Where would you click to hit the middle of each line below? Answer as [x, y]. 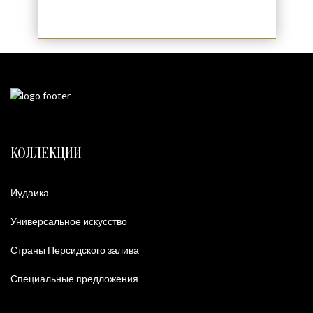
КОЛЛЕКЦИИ [46, 153]
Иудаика [30, 193]
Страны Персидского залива [75, 250]
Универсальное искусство [69, 221]
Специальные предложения [74, 279]
